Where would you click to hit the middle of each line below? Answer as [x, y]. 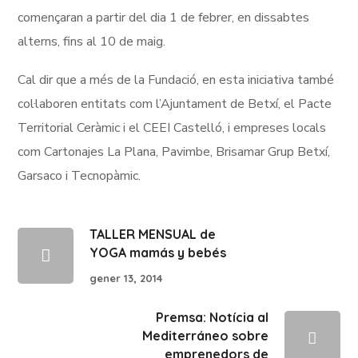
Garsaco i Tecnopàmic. [80, 176]
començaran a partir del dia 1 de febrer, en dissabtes [164, 18]
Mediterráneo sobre [205, 335]
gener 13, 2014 [126, 278]
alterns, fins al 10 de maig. [92, 42]
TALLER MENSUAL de [153, 234]
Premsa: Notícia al [212, 317]
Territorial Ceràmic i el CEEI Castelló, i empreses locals [172, 128]
